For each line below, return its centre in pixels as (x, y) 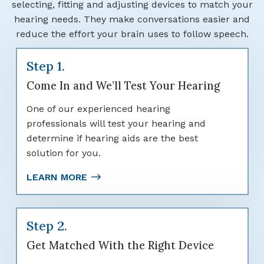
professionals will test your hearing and (116, 123)
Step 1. (45, 66)
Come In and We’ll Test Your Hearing (123, 85)
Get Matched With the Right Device (120, 245)
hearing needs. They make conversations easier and (132, 19)
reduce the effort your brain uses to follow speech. (132, 34)
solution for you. (63, 153)
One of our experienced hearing (98, 108)
